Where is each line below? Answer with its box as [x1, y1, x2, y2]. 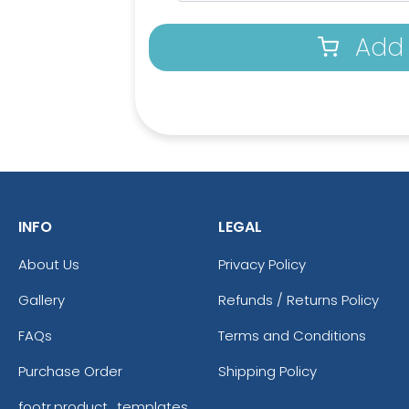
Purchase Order [18, 361, 122, 381]
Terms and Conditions [218, 325, 366, 345]
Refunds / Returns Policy [218, 289, 379, 309]
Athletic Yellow [104, 309, 214, 330]
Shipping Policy [218, 361, 317, 381]
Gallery [18, 289, 65, 309]
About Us [18, 254, 79, 274]
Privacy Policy [218, 254, 306, 274]
